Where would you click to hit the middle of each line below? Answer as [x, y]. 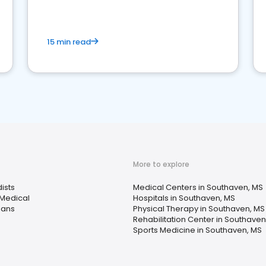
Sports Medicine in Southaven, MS [197, 230]
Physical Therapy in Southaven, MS [199, 209]
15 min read [69, 42]
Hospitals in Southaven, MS [184, 198]
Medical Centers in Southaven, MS [198, 187]
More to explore [161, 164]
